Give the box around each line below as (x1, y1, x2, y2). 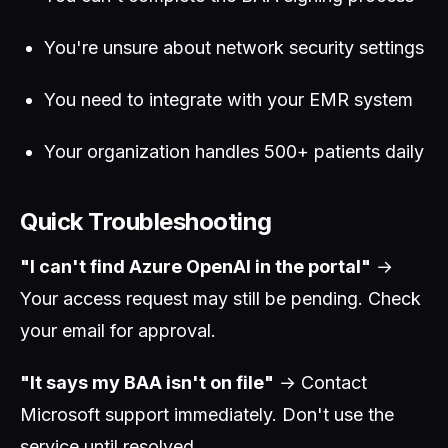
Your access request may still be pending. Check (20, 288, 421, 309)
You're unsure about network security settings (44, 37, 424, 58)
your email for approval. (20, 320, 216, 341)
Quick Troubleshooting (20, 207, 272, 236)
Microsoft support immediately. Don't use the (20, 404, 394, 425)
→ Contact (274, 372, 367, 393)
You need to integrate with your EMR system (44, 89, 413, 110)
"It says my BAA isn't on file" (20, 372, 274, 393)
